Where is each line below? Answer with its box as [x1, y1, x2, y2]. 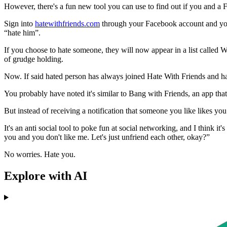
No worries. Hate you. [4, 150, 75, 159]
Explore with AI [4, 169, 87, 183]
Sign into [4, 19, 35, 28]
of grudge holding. [4, 55, 63, 64]
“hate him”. [4, 28, 41, 37]
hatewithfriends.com [35, 19, 100, 28]
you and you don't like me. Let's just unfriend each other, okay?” [4, 133, 210, 142]
